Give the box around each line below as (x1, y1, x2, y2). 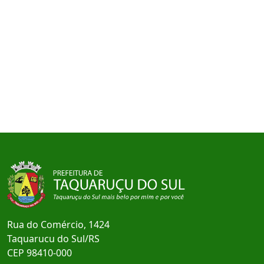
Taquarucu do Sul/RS (7, 232, 100, 245)
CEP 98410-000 (7, 246, 72, 259)
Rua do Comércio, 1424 (7, 218, 110, 231)
